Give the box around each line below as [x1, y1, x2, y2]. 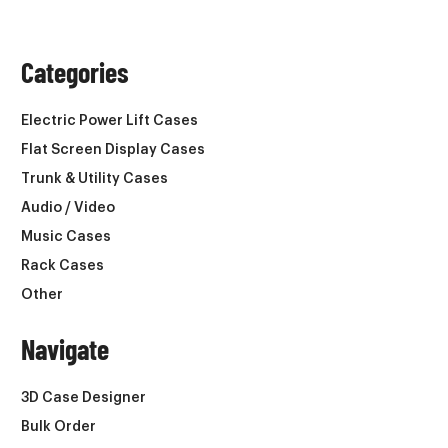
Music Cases [21, 229, 111, 244]
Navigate [21, 331, 109, 366]
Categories [21, 54, 129, 89]
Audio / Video [21, 200, 115, 215]
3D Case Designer [21, 390, 146, 405]
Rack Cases [21, 258, 104, 273]
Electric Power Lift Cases [21, 113, 198, 128]
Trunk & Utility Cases [21, 171, 168, 186]
